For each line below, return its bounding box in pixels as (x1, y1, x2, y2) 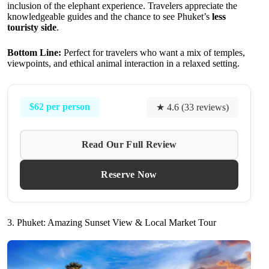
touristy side (7, 22, 56, 32)
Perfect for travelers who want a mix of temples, (61, 47, 245, 58)
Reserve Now (101, 169, 157, 180)
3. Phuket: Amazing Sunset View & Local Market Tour (7, 217, 216, 228)
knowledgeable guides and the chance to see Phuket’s (7, 11, 212, 22)
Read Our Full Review (81, 139, 177, 150)
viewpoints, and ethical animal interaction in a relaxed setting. (7, 58, 240, 68)
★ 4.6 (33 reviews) (156, 101, 229, 112)
